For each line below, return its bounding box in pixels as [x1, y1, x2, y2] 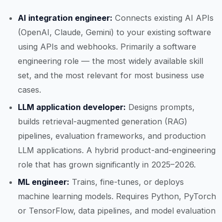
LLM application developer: [18, 102, 126, 112]
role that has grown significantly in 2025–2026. [18, 159, 196, 169]
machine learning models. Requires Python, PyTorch [18, 191, 216, 202]
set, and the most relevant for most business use [18, 70, 204, 80]
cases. [18, 84, 41, 95]
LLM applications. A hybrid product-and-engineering [18, 145, 216, 155]
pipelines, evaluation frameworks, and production [18, 130, 206, 141]
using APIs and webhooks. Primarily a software [18, 41, 196, 52]
